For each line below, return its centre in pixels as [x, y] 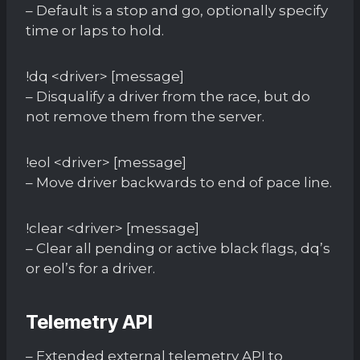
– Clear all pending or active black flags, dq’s [178, 248]
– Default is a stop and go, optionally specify [177, 10]
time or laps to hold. [95, 30]
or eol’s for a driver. [90, 268]
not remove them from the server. [145, 116]
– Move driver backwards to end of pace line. [179, 182]
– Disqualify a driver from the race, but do [168, 96]
